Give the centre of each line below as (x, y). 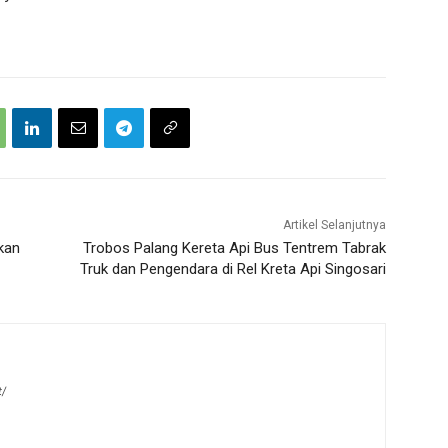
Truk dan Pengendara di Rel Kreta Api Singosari (232, 269)
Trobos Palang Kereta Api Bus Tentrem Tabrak (234, 248)
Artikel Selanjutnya (334, 225)
